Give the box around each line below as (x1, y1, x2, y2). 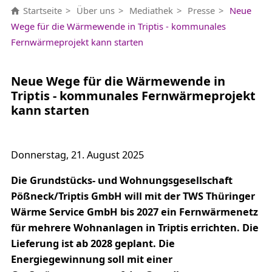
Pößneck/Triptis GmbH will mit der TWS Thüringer (10, 189, 255, 203)
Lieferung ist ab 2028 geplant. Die (10, 236, 175, 250)
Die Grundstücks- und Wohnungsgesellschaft (10, 173, 233, 187)
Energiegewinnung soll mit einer (10, 252, 172, 266)
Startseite (22, 4, 62, 16)
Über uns (76, 4, 115, 16)
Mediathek (129, 4, 173, 16)
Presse (187, 4, 215, 16)
